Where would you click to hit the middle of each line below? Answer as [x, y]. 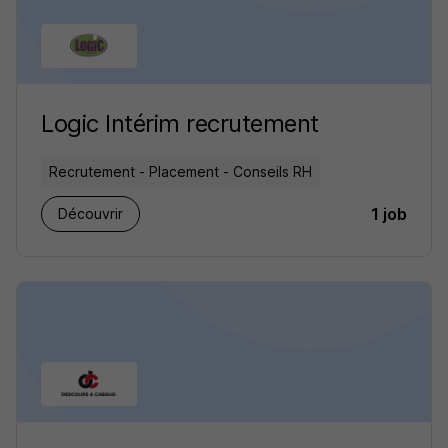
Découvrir [90, 213]
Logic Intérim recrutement [180, 123]
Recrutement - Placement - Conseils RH [180, 171]
